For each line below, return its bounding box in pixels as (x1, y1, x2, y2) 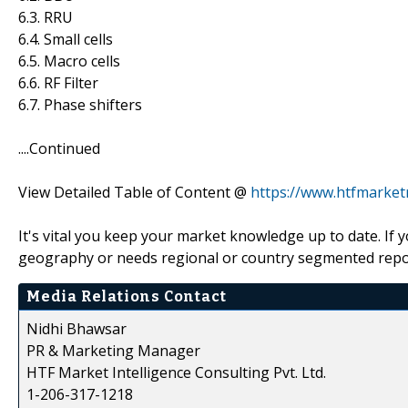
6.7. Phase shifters (18, 94, 142, 115)
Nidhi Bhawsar (26, 318, 127, 339)
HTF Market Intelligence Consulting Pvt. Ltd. (26, 362, 326, 382)
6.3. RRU (18, 6, 73, 27)
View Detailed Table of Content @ (18, 181, 250, 202)
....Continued (18, 138, 100, 158)
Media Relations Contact (26, 287, 227, 305)
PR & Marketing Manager (26, 340, 200, 361)
